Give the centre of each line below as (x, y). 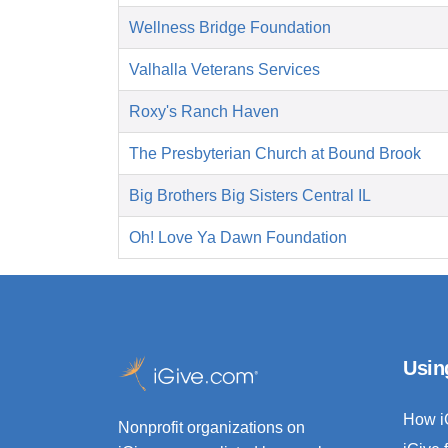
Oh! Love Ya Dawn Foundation (238, 238)
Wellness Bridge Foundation (230, 28)
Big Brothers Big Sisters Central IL (250, 196)
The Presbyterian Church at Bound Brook (275, 154)
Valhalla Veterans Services (224, 70)
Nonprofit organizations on (211, 428)
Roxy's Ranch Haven (204, 112)
